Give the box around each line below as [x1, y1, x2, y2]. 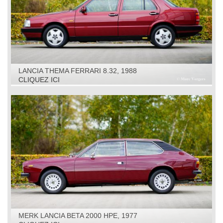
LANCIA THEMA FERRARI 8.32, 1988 [18, 67, 137, 75]
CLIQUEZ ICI [18, 76, 60, 84]
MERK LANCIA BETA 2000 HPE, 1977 [18, 212, 137, 220]
